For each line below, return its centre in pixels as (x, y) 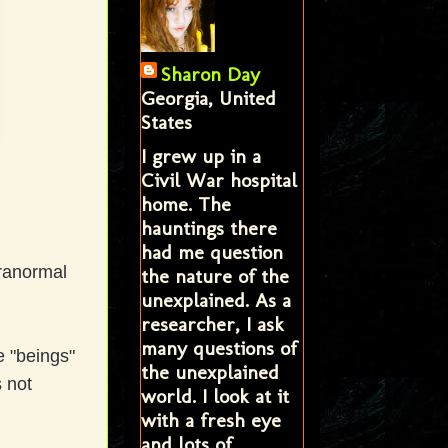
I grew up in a (200, 155)
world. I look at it (214, 395)
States (166, 121)
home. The (185, 203)
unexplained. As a (215, 299)
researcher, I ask (212, 323)
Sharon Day (210, 73)
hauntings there (208, 227)
